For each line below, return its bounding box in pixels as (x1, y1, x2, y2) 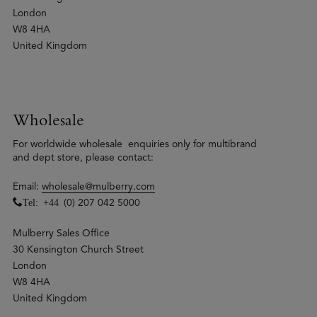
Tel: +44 (23, 196, 64, 207)
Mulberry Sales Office (13, 226, 110, 239)
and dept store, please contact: (13, 151, 154, 163)
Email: (13, 180, 42, 192)
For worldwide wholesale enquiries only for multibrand (13, 137, 257, 150)
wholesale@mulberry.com (42, 180, 155, 192)
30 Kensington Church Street (13, 243, 144, 255)
